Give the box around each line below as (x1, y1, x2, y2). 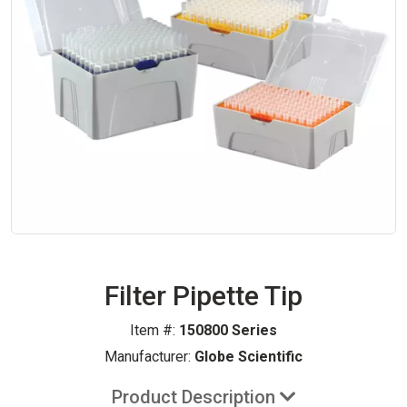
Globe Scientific (194, 347, 303, 365)
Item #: (130, 321, 179, 339)
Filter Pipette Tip (104, 279, 303, 312)
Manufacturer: (104, 347, 191, 365)
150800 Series (179, 321, 277, 339)
